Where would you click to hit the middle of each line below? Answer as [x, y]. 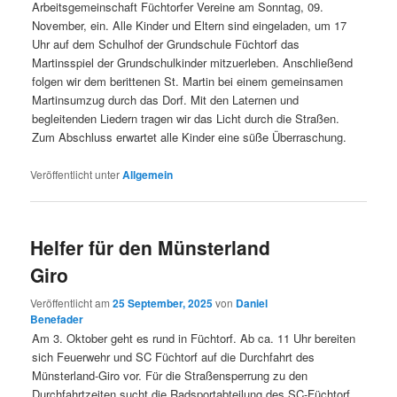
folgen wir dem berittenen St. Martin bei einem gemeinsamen [188, 81]
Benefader [57, 319]
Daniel [252, 303]
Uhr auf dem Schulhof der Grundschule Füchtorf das [166, 43]
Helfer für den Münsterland [151, 248]
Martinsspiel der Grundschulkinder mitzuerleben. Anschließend [193, 62]
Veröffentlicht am [72, 302]
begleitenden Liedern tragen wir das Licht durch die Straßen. [186, 118]
